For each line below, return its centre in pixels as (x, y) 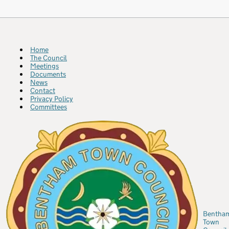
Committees (49, 107)
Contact (43, 90)
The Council (49, 58)
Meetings (44, 66)
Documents (48, 74)
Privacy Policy (52, 99)
